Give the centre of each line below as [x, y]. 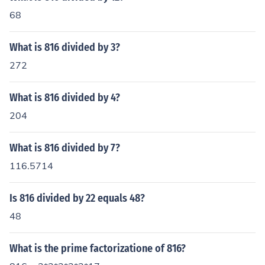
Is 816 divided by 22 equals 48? [77, 198]
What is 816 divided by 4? [65, 98]
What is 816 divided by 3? [65, 47]
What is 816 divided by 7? [65, 148]
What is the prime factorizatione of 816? [98, 248]
